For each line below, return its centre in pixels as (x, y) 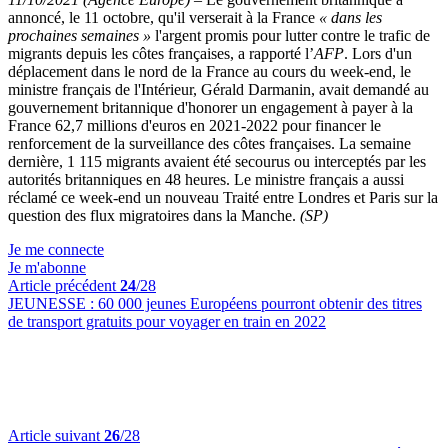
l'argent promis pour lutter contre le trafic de (290, 35)
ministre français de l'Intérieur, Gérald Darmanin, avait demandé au (218, 89)
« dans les (350, 17)
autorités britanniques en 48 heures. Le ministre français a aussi (206, 179)
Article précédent (64, 285)
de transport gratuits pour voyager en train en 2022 (167, 321)
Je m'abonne (47, 267)
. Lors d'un (378, 53)
